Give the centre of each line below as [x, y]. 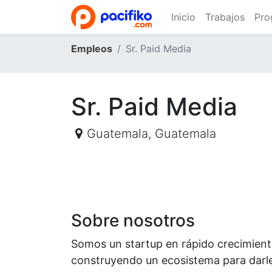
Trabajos [225, 17]
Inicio [183, 17]
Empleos [92, 49]
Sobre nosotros [133, 220]
